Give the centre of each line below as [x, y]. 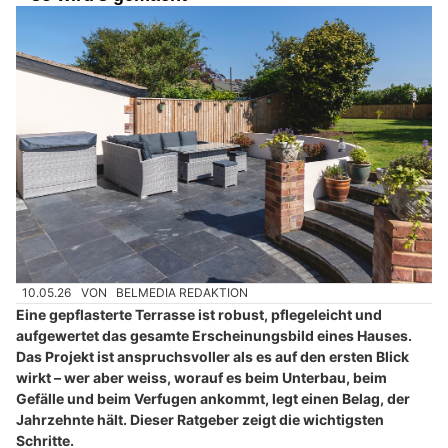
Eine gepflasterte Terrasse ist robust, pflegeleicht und [199, 314]
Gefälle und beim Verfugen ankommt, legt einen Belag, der [213, 398]
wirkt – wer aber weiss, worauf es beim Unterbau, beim [201, 377]
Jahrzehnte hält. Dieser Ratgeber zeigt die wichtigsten [200, 419]
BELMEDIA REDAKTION [182, 293]
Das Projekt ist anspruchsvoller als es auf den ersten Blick [212, 356]
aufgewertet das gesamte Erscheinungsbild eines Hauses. [214, 335]
